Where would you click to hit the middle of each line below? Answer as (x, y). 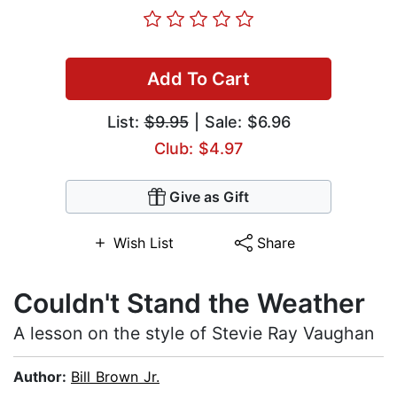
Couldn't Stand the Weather (189, 304)
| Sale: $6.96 (239, 122)
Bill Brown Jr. (115, 377)
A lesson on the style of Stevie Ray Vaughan (194, 334)
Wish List (143, 243)
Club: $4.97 (198, 149)
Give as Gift (209, 197)
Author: (42, 377)
